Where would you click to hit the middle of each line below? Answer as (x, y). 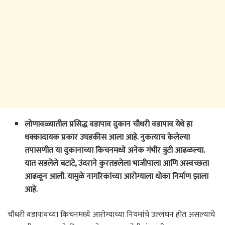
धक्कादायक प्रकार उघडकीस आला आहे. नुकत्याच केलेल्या (107, 138)
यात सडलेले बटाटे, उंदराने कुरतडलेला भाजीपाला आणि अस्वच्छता (117, 164)
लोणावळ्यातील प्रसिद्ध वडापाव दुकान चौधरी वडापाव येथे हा (109, 125)
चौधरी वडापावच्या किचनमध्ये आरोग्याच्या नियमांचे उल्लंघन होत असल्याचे (111, 215)
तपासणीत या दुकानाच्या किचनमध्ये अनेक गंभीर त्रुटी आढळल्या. (115, 151)
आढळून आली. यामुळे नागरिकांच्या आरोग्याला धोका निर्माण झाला (117, 177)
